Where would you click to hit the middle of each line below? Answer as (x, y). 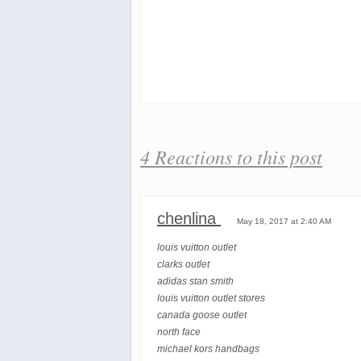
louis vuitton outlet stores (211, 299)
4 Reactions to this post (231, 157)
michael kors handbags (208, 349)
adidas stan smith (195, 282)
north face (179, 332)
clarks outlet (183, 265)
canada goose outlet (202, 315)
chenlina (189, 219)
